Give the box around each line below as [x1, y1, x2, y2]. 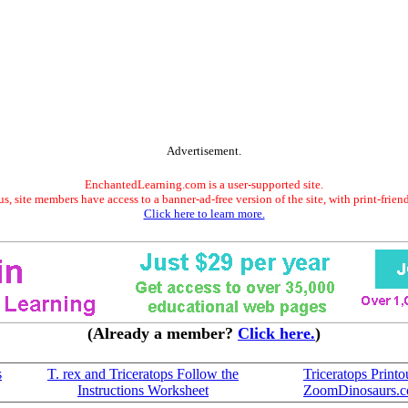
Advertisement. [167, 144, 241, 158]
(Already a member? [87, 324, 238, 342]
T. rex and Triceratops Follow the [47, 366, 239, 382]
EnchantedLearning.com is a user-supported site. [85, 178, 323, 191]
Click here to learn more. [143, 207, 265, 220]
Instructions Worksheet [77, 382, 209, 398]
